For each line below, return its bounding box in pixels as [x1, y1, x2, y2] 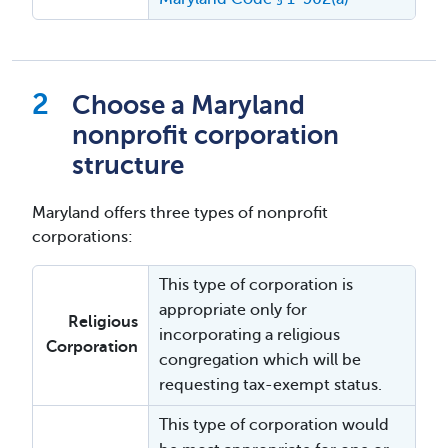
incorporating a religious [159, 326, 340, 344]
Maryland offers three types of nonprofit [32, 204, 328, 222]
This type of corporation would [159, 416, 389, 434]
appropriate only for [159, 301, 307, 319]
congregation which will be [159, 351, 361, 369]
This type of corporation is [159, 276, 353, 294]
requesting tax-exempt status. [159, 376, 382, 394]
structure [72, 151, 184, 180]
